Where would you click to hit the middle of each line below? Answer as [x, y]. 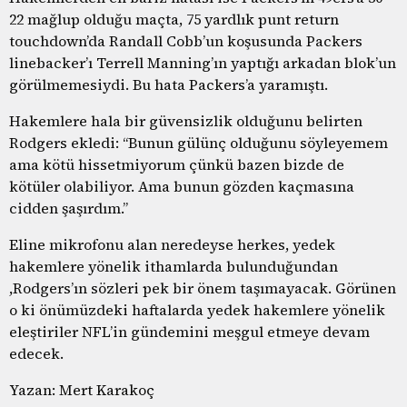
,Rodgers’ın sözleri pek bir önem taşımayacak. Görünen [203, 288]
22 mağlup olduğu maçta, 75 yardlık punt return [174, 19]
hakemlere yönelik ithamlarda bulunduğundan [174, 266]
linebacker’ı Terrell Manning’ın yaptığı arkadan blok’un [203, 62]
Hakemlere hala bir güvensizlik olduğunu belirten [186, 120]
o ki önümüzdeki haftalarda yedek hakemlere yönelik [197, 309]
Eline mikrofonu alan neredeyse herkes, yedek [172, 244]
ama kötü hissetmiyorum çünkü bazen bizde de [177, 164]
